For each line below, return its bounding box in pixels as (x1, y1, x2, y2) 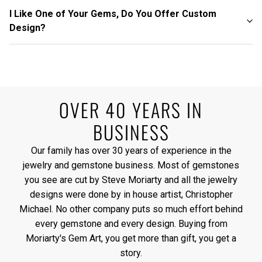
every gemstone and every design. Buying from (35, 218, 227, 230)
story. (120, 247, 142, 259)
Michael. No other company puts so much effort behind (19, 204, 243, 215)
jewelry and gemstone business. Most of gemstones (23, 160, 239, 171)
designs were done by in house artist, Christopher (29, 189, 233, 201)
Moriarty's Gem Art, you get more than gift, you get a (26, 233, 236, 244)
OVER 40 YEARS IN (59, 96, 203, 124)
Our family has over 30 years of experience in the (30, 145, 232, 157)
